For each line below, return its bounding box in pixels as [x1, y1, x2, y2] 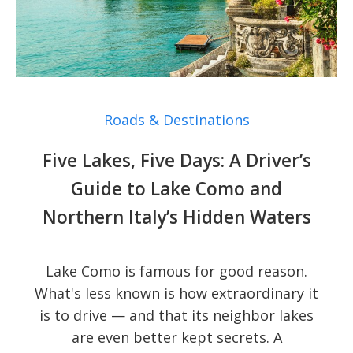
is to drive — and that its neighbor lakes [39, 306, 314, 325]
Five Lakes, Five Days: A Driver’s [42, 148, 311, 173]
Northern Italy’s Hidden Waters [42, 205, 311, 230]
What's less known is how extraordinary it [35, 284, 318, 303]
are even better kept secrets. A [71, 328, 282, 347]
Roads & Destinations [103, 110, 250, 130]
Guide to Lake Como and [71, 176, 282, 202]
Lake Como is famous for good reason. [46, 262, 307, 281]
